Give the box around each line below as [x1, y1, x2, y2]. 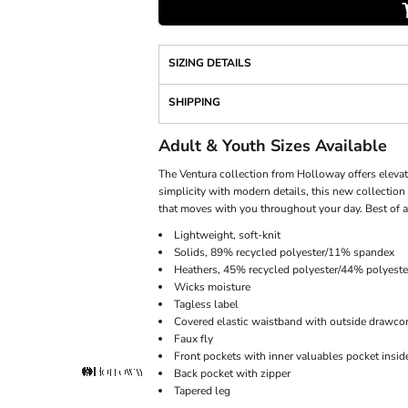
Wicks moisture [174, 280, 250, 294]
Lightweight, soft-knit [174, 228, 280, 242]
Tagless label [174, 297, 239, 311]
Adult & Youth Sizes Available [158, 135, 387, 157]
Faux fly [174, 331, 213, 346]
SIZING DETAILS [168, 56, 251, 70]
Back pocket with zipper [174, 366, 291, 381]
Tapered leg [174, 383, 230, 398]
